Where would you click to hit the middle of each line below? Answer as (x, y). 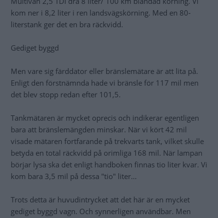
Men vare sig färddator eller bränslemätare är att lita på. (104, 71)
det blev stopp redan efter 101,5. (66, 95)
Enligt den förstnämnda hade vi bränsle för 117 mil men (105, 83)
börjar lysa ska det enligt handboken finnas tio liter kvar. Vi (109, 165)
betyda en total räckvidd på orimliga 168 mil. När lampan (107, 153)
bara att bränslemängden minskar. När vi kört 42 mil (99, 130)
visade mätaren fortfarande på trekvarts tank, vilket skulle (107, 141)
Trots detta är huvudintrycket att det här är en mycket (100, 200)
